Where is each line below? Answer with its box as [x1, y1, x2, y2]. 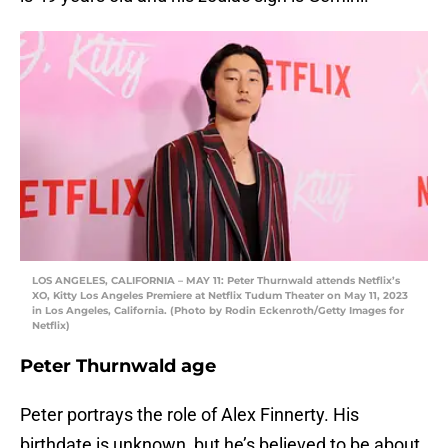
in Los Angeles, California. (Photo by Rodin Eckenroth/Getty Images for [32, 303, 404, 317]
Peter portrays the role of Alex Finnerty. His [20, 403, 359, 425]
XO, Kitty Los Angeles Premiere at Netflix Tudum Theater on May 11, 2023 [32, 288, 408, 302]
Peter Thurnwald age [20, 354, 216, 377]
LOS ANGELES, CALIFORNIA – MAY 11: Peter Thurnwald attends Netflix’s [32, 273, 400, 287]
